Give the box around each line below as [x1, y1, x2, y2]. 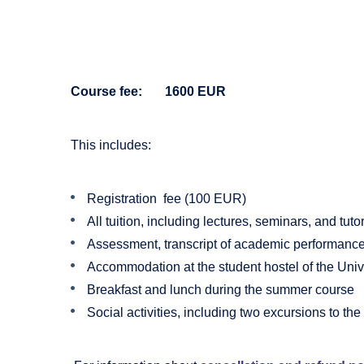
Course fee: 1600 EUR [71, 84, 226, 98]
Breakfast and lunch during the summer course [87, 282, 354, 297]
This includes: [71, 137, 151, 152]
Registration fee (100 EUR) [87, 191, 246, 206]
